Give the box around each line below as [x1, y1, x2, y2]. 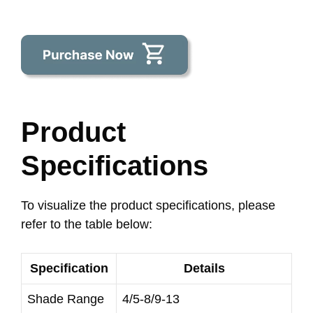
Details [183, 261, 225, 275]
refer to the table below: [21, 217, 152, 231]
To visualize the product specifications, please [21, 198, 275, 212]
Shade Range [27, 291, 104, 306]
